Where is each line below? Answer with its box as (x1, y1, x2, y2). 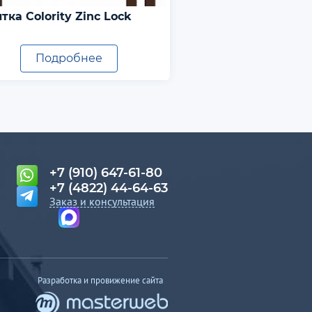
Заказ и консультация (49, 194, 155, 208)
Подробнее (35, 52, 102, 65)
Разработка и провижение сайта (38, 274, 163, 287)
